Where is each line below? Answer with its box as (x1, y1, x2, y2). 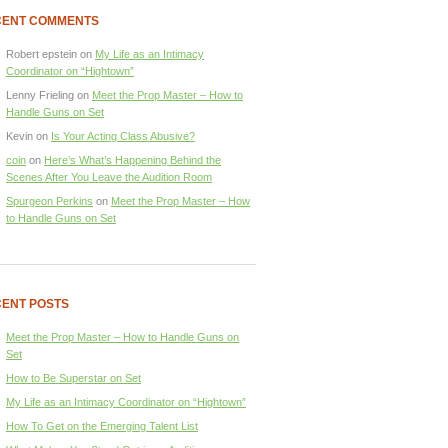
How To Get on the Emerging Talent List (6, 419, 198, 432)
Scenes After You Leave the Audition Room (6, 170, 212, 183)
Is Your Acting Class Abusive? (51, 129, 195, 142)
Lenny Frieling (6, 88, 74, 101)
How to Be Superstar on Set (6, 371, 141, 384)
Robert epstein (6, 47, 77, 60)
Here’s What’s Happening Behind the (44, 153, 221, 166)
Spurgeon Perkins (6, 194, 93, 207)
